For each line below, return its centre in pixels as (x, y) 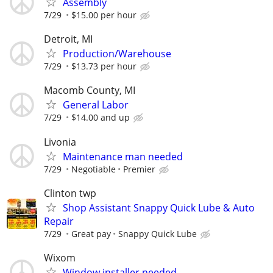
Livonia (60, 142)
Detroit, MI (68, 39)
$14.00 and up (101, 118)
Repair (59, 221)
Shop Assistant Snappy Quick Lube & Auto (159, 207)
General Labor (96, 105)
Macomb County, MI (90, 90)
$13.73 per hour (104, 66)
